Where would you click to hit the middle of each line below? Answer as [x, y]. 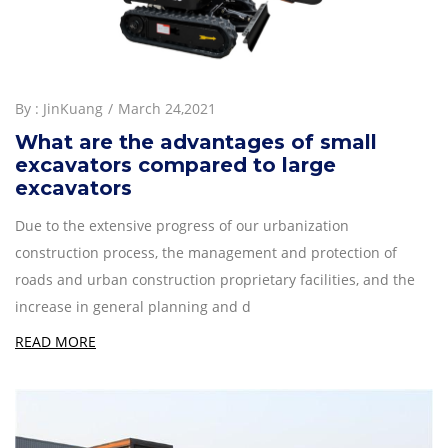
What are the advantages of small [196, 142]
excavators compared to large [175, 165]
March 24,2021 [167, 109]
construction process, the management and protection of [206, 253]
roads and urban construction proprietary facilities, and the [215, 280]
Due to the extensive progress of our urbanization [182, 226]
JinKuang [73, 109]
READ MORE [55, 342]
